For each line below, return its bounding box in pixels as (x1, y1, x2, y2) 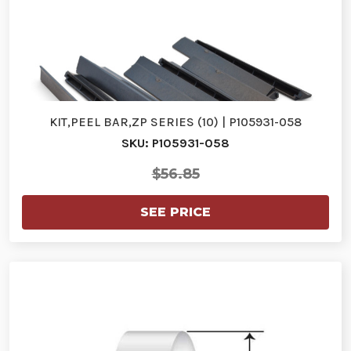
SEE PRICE (140, 204, 211, 219)
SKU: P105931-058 (121, 135, 230, 150)
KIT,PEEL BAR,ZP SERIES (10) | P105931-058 (49, 114, 302, 129)
